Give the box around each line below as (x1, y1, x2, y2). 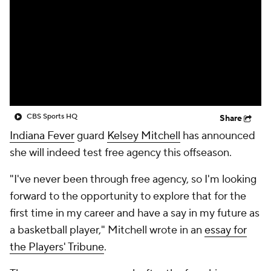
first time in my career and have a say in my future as (10, 206, 260, 220)
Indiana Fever (10, 129, 74, 143)
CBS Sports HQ (27, 112, 77, 121)
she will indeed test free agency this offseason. (10, 146, 234, 160)
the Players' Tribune (10, 240, 104, 254)
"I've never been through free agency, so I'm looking (10, 172, 256, 186)
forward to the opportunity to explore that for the (10, 189, 246, 203)
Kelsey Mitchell (107, 129, 180, 143)
